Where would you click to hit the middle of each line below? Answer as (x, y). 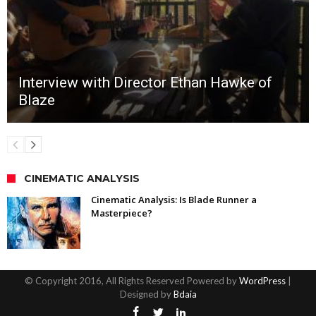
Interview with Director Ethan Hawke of (145, 82)
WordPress (262, 280)
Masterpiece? (122, 213)
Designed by (146, 294)
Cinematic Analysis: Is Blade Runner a (174, 199)
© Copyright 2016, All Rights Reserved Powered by (132, 280)
